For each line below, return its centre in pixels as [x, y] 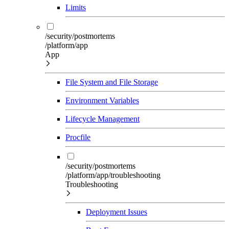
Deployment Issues [117, 212]
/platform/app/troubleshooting [113, 175]
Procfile [78, 137]
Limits [76, 7]
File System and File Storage [112, 82]
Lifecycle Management [102, 119]
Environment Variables [102, 100]
